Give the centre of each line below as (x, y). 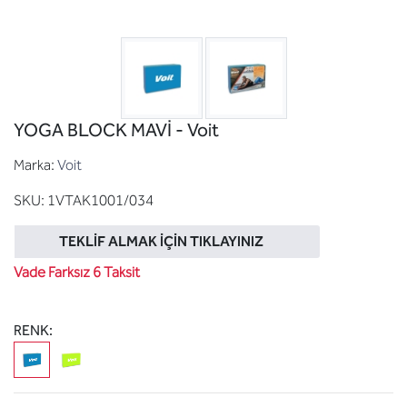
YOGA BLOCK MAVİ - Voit (116, 130)
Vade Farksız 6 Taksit (77, 272)
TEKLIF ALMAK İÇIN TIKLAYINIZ (161, 241)
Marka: (34, 165)
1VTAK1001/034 (100, 200)
